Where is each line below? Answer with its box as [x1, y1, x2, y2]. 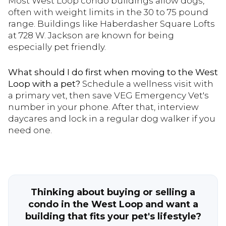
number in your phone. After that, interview [8, 101, 199, 112]
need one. [8, 125, 52, 135]
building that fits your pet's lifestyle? [25, 211, 201, 222]
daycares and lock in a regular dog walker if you [8, 113, 215, 124]
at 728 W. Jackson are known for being [8, 30, 174, 41]
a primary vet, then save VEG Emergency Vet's [8, 90, 209, 100]
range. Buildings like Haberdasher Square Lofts [8, 19, 215, 29]
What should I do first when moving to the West [8, 67, 218, 77]
